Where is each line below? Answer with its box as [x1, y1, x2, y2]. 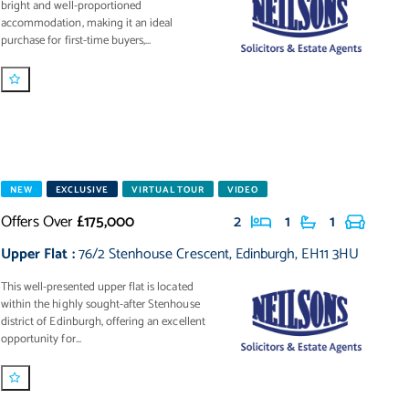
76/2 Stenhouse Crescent [78, 242, 229, 267]
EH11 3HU [301, 242, 359, 267]
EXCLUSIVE [55, 183, 110, 197]
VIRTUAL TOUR [131, 183, 204, 197]
